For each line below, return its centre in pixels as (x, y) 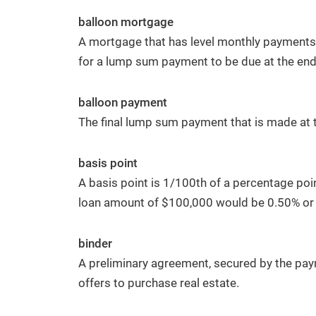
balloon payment (123, 102)
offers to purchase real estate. (159, 283)
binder (95, 243)
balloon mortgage (126, 22)
